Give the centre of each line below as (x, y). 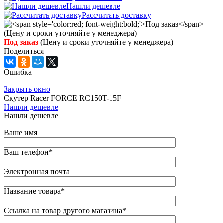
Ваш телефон (26, 152)
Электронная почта (37, 171)
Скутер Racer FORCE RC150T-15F (63, 98)
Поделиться (24, 51)
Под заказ (21, 42)
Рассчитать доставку (116, 15)
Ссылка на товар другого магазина (63, 210)
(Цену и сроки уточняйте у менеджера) (106, 42)
